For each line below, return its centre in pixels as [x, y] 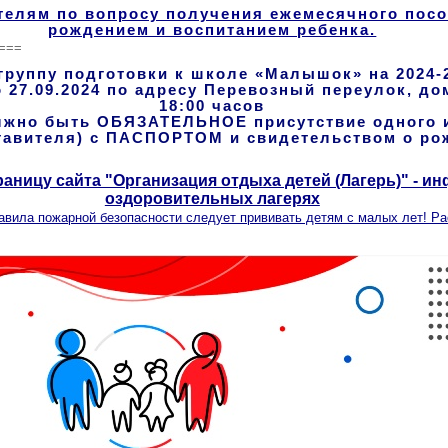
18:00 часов [212, 105]
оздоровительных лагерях [212, 198]
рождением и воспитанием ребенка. [212, 29]
